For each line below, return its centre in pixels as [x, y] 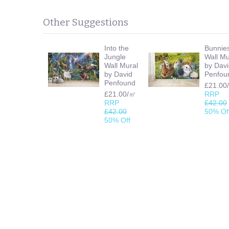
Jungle [115, 56]
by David [119, 74]
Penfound [120, 83]
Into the [117, 48]
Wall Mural [121, 65]
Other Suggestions [86, 22]
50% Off [118, 120]
